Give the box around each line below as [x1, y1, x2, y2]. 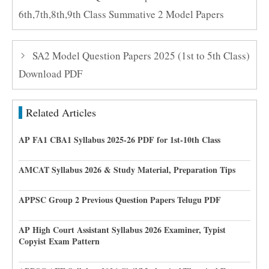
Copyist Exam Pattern [19, 235, 100, 247]
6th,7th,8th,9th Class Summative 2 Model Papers [19, 7, 224, 21]
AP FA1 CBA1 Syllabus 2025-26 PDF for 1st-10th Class [19, 133, 220, 146]
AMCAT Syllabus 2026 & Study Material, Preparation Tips [19, 163, 235, 176]
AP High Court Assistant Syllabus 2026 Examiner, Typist [19, 223, 226, 236]
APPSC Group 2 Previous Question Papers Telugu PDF [19, 193, 221, 206]
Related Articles [26, 105, 96, 119]
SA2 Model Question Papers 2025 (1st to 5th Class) [32, 49, 250, 62]
